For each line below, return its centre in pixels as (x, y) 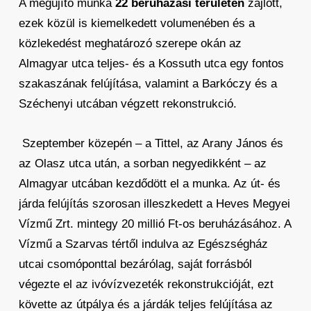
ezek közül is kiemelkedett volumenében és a (136, 23)
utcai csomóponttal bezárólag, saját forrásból (135, 264)
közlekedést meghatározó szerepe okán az (130, 43)
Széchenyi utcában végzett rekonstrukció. (127, 104)
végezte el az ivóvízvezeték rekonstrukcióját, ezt (146, 284)
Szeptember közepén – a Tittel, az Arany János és (152, 143)
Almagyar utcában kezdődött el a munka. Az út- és (149, 184)
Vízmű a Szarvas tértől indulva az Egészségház (143, 244)
